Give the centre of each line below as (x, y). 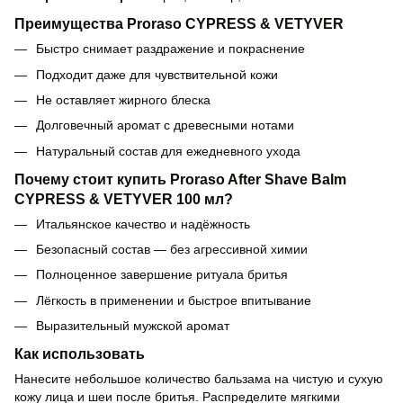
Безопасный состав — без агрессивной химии (172, 250)
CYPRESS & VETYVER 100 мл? (124, 198)
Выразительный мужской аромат (133, 326)
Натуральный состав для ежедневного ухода (168, 151)
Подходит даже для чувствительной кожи (157, 74)
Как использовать (80, 354)
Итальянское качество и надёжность (143, 224)
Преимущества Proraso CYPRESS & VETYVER (179, 24)
